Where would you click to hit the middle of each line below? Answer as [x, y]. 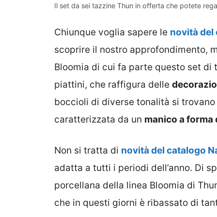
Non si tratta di [88, 151]
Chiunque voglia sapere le [112, 32]
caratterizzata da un [99, 119]
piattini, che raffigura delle [113, 84]
